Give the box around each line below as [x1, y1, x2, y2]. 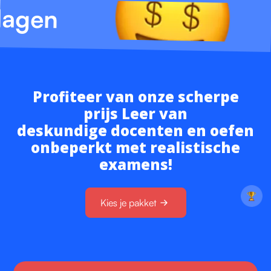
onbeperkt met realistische [31, 137, 240, 157]
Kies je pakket [100, 196, 157, 209]
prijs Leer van [83, 103, 188, 123]
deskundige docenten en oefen [17, 120, 254, 140]
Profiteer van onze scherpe [32, 86, 239, 106]
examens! [99, 154, 172, 174]
